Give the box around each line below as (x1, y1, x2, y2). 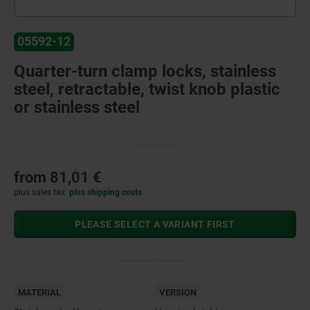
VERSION (159, 286, 197, 298)
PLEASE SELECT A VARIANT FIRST (75, 218, 235, 230)
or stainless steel (14, 97, 140, 117)
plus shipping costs (69, 187, 143, 197)
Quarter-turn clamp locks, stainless (14, 61, 276, 81)
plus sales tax (14, 187, 65, 197)
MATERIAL (18, 286, 61, 298)
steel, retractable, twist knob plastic (14, 79, 280, 99)
